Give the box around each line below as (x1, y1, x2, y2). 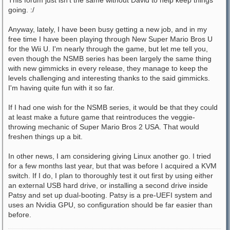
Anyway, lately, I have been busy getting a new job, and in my (8, 25, 207, 33)
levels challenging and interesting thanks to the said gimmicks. (8, 74, 210, 82)
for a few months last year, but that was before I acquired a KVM (8, 162, 217, 170)
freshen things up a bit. (8, 132, 83, 141)
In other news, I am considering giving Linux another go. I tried (8, 152, 211, 160)
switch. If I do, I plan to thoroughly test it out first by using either (8, 171, 213, 180)
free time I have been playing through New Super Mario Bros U (8, 35, 213, 43)
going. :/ (8, 6, 34, 14)
